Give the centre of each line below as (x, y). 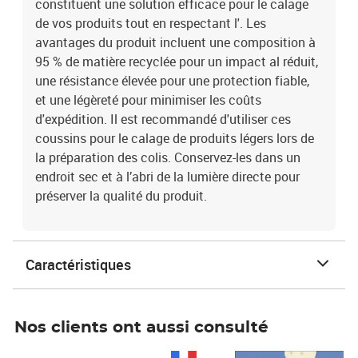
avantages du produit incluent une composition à (175, 42)
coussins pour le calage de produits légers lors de (175, 138)
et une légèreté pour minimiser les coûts (148, 100)
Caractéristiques (78, 265)
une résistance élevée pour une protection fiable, (172, 81)
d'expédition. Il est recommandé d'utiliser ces (163, 119)
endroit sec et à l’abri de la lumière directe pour (167, 177)
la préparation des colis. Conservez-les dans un (168, 157)
